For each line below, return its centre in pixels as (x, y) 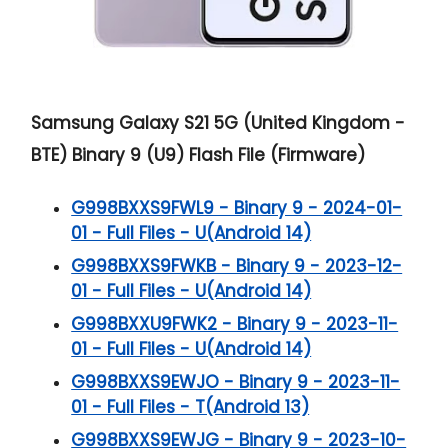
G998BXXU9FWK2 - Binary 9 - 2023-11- (235, 323)
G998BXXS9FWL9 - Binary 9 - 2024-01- (237, 207)
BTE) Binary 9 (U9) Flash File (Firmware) (198, 154)
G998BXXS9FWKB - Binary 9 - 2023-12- (237, 265)
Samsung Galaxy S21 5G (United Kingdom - (218, 122)
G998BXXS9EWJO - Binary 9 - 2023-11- (236, 381)
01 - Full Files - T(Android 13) (190, 406)
